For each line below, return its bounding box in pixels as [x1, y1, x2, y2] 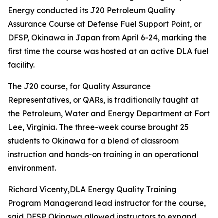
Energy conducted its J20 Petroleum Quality [8, 5, 175, 15]
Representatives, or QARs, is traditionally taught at [8, 95, 199, 105]
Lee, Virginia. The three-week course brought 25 [8, 122, 189, 132]
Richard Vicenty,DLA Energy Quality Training [8, 184, 177, 194]
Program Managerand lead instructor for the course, [8, 198, 206, 208]
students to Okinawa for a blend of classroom [8, 136, 179, 145]
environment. [8, 163, 56, 173]
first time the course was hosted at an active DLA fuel [8, 46, 209, 56]
